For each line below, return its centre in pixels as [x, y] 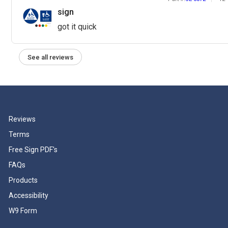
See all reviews [50, 57]
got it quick [77, 27]
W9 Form [23, 211]
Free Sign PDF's [33, 150]
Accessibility [28, 196]
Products [23, 180]
